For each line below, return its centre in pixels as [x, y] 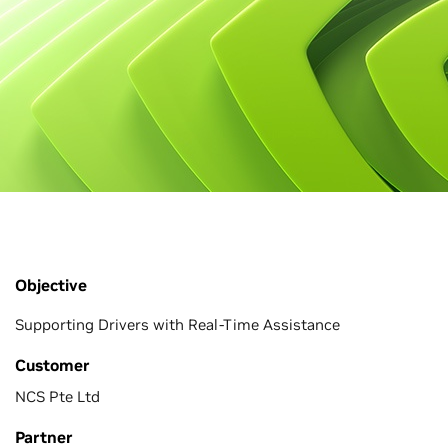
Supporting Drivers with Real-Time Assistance [177, 324]
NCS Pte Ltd [57, 396]
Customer [52, 365]
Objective [51, 285]
